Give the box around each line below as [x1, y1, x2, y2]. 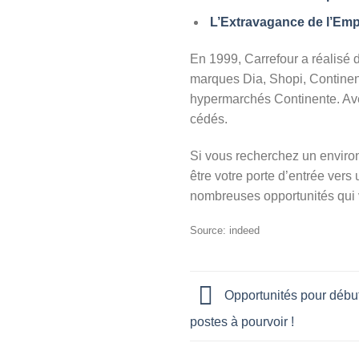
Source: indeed [190, 224, 260, 236]
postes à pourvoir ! [190, 314, 294, 329]
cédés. [190, 112, 228, 126]
